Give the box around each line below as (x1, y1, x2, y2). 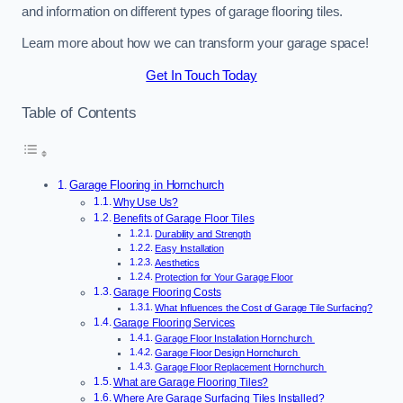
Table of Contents (22, 103, 137, 122)
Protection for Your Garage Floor (155, 272, 293, 283)
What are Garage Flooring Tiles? (112, 376, 269, 390)
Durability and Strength (155, 228, 251, 240)
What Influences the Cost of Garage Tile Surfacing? (155, 302, 372, 314)
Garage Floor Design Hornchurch (155, 347, 300, 359)
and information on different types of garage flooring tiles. (22, 4, 344, 19)
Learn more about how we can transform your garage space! (22, 36, 369, 51)
